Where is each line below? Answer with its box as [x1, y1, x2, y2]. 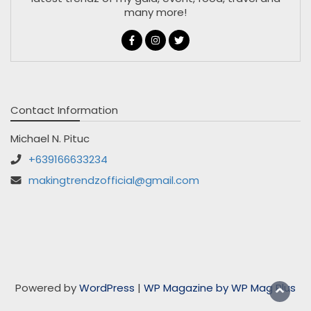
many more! [124, 5, 187, 20]
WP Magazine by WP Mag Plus [144, 280, 296, 296]
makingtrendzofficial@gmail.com [28, 173, 199, 188]
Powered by [15, 280, 79, 296]
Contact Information [10, 103, 118, 118]
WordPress [79, 280, 135, 296]
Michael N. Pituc [10, 131, 90, 146]
